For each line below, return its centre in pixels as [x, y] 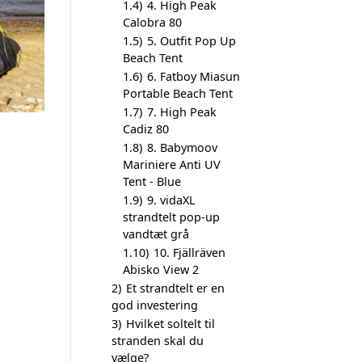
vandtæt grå [156, 234]
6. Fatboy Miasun [194, 76]
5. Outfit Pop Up [192, 41]
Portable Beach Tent [178, 93]
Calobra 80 [152, 22]
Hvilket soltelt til [170, 324]
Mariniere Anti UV [172, 164]
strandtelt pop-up [171, 217]
